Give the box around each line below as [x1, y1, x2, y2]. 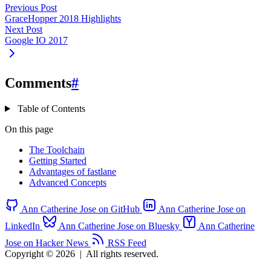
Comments [5, 75, 71, 91]
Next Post [5, 24, 42, 35]
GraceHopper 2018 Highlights [5, 13, 121, 24]
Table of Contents [15, 103, 85, 114]
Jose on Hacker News [5, 237, 88, 248]
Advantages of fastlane [29, 166, 116, 177]
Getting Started [29, 155, 87, 166]
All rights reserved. [86, 248, 158, 259]
